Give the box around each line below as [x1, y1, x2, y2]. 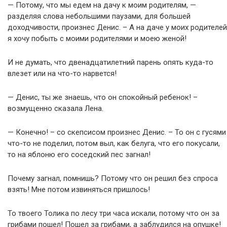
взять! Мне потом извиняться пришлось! [8, 185, 150, 194]
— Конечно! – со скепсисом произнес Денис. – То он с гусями [8, 128, 226, 137]
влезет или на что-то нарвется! [8, 69, 117, 78]
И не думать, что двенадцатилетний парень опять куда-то [8, 58, 213, 67]
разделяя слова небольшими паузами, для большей [8, 12, 191, 21]
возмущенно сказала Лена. [8, 104, 103, 113]
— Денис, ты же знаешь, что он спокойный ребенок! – [8, 93, 198, 102]
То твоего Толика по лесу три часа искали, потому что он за [8, 209, 219, 218]
